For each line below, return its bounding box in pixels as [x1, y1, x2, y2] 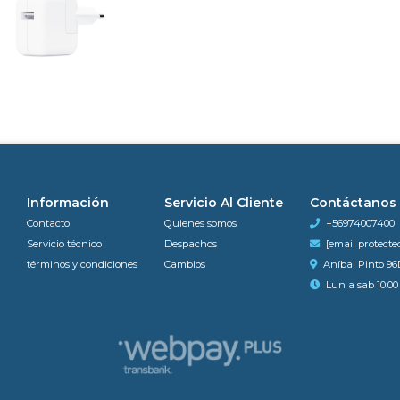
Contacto [26, 216, 70, 229]
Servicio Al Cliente [163, 194, 283, 211]
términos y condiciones [26, 257, 137, 271]
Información [26, 194, 109, 211]
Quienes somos [163, 216, 237, 229]
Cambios [163, 257, 205, 271]
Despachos [163, 237, 217, 250]
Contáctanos [309, 194, 396, 211]
